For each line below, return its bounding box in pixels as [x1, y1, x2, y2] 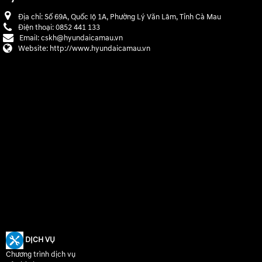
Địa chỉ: [18, 12, 44, 22]
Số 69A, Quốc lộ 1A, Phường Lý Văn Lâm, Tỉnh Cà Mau [44, 12, 221, 22]
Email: [19, 33, 41, 43]
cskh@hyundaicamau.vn [41, 33, 123, 43]
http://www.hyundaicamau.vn [50, 43, 150, 53]
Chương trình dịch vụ [6, 249, 75, 259]
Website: [18, 43, 50, 53]
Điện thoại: [18, 22, 56, 32]
